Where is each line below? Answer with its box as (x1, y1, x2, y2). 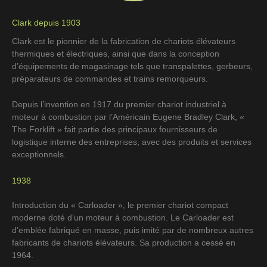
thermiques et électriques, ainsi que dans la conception (12, 48, 219, 58)
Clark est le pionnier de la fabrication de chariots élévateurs (12, 36, 235, 46)
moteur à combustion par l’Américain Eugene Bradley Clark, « (12, 112, 244, 122)
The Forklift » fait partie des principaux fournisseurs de (12, 125, 218, 135)
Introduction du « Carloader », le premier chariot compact (12, 200, 228, 210)
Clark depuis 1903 (12, 18, 80, 28)
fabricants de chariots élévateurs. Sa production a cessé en (12, 237, 235, 247)
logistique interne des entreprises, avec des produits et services (12, 137, 252, 147)
